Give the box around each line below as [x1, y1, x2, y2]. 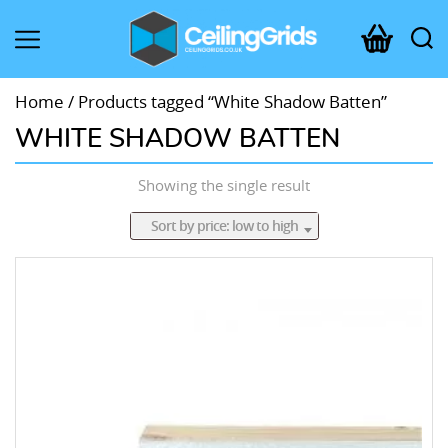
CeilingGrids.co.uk [126, 66, 254, 90]
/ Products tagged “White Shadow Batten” [64, 90, 387, 113]
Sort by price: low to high [150, 216, 298, 236]
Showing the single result [138, 175, 310, 195]
